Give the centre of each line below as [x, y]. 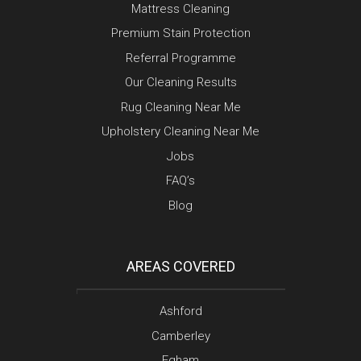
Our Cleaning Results [180, 83]
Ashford [180, 311]
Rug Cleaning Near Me [180, 107]
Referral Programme [180, 58]
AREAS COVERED [180, 267]
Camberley [180, 336]
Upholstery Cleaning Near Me [180, 132]
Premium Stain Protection [180, 33]
